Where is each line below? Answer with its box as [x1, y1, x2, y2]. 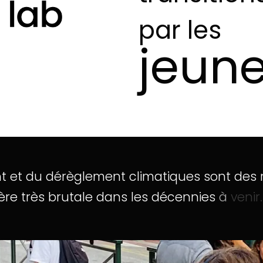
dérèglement [46, 168, 126, 185]
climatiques [129, 168, 201, 185]
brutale [48, 188, 93, 205]
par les [139, 13, 221, 48]
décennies [151, 188, 216, 205]
